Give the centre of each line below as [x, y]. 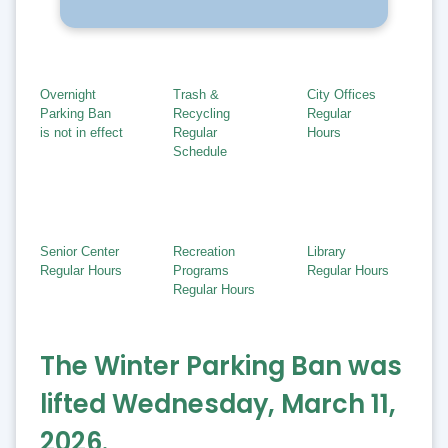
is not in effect [81, 132]
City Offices [341, 94]
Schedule [200, 151]
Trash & [196, 94]
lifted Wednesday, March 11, [218, 404]
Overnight [68, 94]
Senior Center [79, 251]
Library [326, 251]
